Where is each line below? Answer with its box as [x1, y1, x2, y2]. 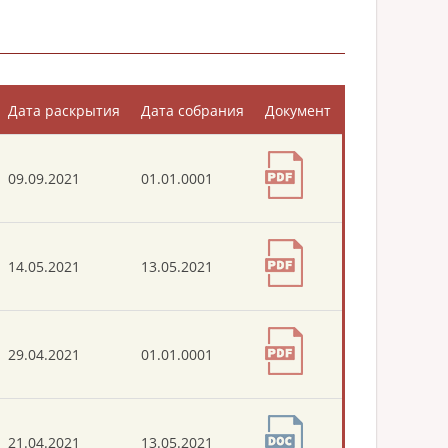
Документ [265, 101, 331, 120]
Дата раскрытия [8, 101, 120, 120]
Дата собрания [141, 101, 244, 120]
